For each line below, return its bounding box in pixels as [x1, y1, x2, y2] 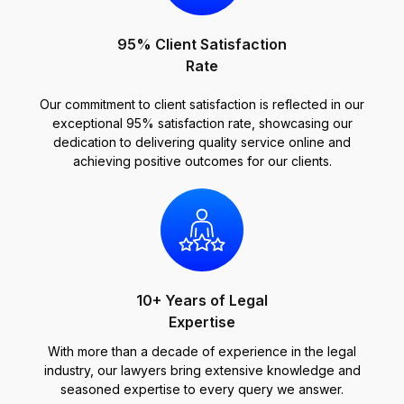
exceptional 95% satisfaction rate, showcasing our [51, 115, 353, 131]
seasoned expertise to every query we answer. [60, 381, 344, 397]
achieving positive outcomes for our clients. [72, 153, 332, 169]
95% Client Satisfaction [117, 35, 287, 53]
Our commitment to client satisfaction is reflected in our [40, 96, 364, 112]
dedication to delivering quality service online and [53, 134, 351, 150]
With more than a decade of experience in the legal [48, 344, 356, 359]
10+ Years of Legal [136, 291, 268, 309]
